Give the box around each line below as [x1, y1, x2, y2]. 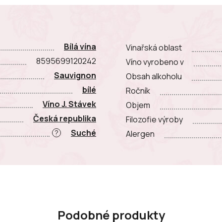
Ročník [126, 85, 150, 97]
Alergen [126, 128, 155, 140]
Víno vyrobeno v [126, 56, 184, 68]
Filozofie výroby [126, 114, 183, 125]
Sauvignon [54, 69, 96, 81]
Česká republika [33, 112, 96, 124]
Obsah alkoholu [126, 71, 182, 82]
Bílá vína [64, 41, 96, 52]
